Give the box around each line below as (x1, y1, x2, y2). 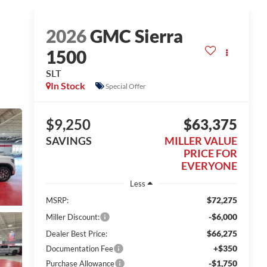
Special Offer (105, 81, 146, 91)
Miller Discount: (45, 212, 100, 222)
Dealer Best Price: (45, 229, 107, 239)
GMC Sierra (89, 25, 183, 47)
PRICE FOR (184, 147, 237, 160)
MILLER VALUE (164, 134, 237, 148)
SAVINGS (45, 134, 92, 148)
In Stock (50, 80, 85, 92)
